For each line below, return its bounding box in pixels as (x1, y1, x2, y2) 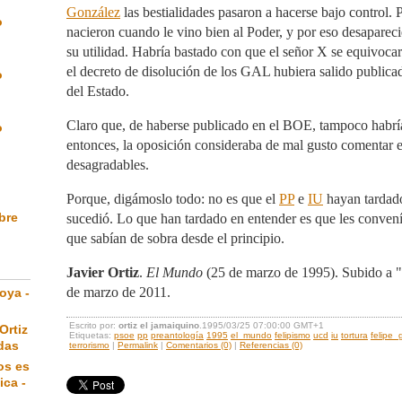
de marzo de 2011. (66, 284, 170, 300)
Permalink (118, 340, 158, 350)
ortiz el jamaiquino (118, 320, 199, 330)
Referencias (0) (240, 340, 302, 350)
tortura (341, 330, 368, 340)
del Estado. (66, 83, 129, 99)
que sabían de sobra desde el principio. (66, 231, 284, 246)
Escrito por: (69, 320, 118, 330)
